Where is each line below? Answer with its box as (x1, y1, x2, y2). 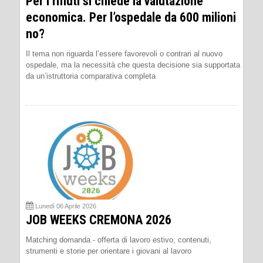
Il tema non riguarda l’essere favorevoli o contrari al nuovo (26, 49, 222, 58)
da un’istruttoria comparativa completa (26, 71, 156, 80)
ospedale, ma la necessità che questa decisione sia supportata (26, 60, 240, 69)
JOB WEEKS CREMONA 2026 (26, 212, 171, 227)
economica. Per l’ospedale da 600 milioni (26, 9, 236, 25)
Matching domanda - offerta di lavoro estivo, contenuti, (26, 235, 211, 244)
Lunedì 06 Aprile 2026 (35, 202, 96, 210)
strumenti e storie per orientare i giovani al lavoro (26, 246, 191, 255)
